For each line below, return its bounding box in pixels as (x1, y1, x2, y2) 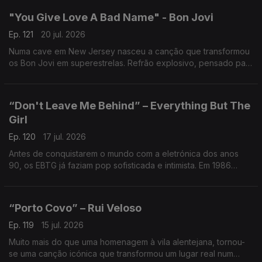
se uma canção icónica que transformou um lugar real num (9, 249, 233, 258)
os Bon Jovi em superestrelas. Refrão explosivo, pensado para (9, 58, 253, 68)
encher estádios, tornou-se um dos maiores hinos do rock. (9, 70, 234, 80)
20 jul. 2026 (41, 29, 85, 39)
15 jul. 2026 (42, 220, 84, 230)
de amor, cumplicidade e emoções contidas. (9, 184, 180, 194)
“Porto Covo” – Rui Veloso (9, 202, 142, 214)
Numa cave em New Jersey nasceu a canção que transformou (9, 46, 250, 56)
